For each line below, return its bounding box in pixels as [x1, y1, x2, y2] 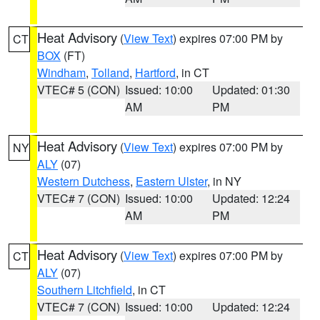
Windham [37, 64, 86, 81]
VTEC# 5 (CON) [37, 81, 120, 98]
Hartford [135, 64, 176, 81]
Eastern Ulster [136, 173, 207, 189]
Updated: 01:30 [212, 81, 291, 98]
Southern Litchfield [37, 281, 132, 298]
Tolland [91, 64, 129, 81]
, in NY [207, 173, 241, 189]
